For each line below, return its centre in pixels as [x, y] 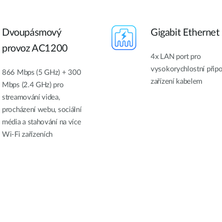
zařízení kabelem [177, 81]
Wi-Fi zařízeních [28, 134]
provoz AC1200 [35, 48]
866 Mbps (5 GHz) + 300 [42, 72]
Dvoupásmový [32, 32]
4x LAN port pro [176, 56]
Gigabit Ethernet [185, 32]
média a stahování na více [42, 122]
